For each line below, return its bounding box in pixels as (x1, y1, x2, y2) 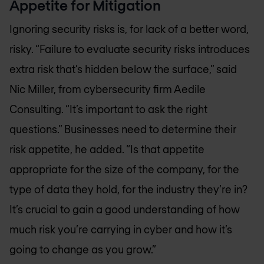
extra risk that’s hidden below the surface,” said (9, 62, 237, 76)
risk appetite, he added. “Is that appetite (9, 143, 204, 156)
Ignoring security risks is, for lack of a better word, (9, 22, 249, 36)
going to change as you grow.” (9, 243, 156, 256)
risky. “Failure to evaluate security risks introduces (9, 42, 250, 56)
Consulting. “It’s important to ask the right (9, 103, 207, 116)
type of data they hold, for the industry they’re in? (9, 183, 247, 196)
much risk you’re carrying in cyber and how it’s (9, 223, 232, 236)
